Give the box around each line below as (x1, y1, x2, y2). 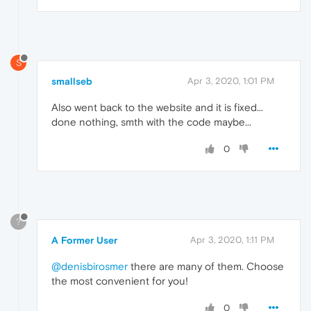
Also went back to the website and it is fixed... (51, 101, 263, 114)
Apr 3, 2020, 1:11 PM (190, 234, 274, 245)
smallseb (51, 76, 92, 87)
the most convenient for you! (51, 274, 188, 287)
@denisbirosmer (51, 260, 128, 272)
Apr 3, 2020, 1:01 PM (187, 76, 274, 87)
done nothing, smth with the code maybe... (51, 116, 251, 128)
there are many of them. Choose (128, 260, 284, 272)
